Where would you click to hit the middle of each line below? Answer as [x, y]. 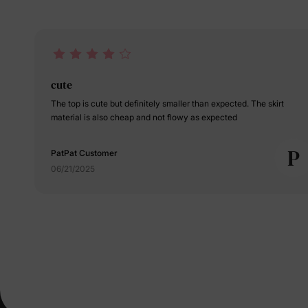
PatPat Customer [84, 153]
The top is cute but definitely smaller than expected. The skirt [167, 103]
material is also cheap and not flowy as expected [144, 117]
